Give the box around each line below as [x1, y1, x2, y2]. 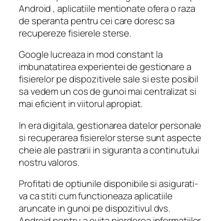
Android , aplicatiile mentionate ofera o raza [19, 1, 195, 15]
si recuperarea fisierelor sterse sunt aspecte [19, 131, 201, 144]
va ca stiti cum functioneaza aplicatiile [19, 189, 173, 203]
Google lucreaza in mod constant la [19, 48, 163, 61]
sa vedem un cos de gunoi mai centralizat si [19, 85, 196, 98]
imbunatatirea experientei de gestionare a [19, 60, 191, 74]
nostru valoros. [19, 155, 79, 169]
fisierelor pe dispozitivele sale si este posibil [19, 73, 199, 86]
